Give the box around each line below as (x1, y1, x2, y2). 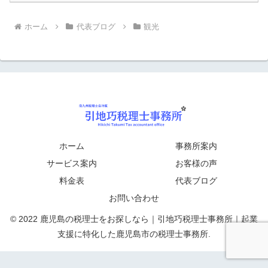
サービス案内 (47, 159, 97, 168)
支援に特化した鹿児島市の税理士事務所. (57, 229, 211, 239)
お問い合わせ (109, 193, 159, 203)
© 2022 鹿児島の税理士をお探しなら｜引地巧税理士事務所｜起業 (10, 214, 258, 224)
